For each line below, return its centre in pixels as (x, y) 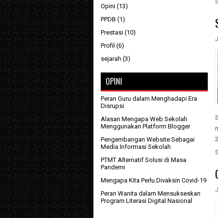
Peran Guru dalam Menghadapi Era (149, 99)
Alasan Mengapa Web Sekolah (144, 119)
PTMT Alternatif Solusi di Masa (144, 160)
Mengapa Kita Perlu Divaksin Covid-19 (154, 181)
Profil (108, 46)
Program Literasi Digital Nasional (146, 201)
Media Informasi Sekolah (136, 147)
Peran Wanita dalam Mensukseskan (151, 194)
